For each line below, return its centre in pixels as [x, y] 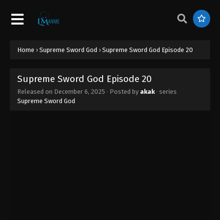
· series [166, 91]
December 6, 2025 [80, 91]
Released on [36, 91]
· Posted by [123, 91]
